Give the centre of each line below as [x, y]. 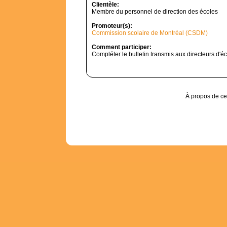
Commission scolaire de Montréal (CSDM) [150, 33]
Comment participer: [122, 47]
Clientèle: [105, 5]
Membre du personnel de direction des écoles [155, 12]
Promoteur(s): [112, 26]
